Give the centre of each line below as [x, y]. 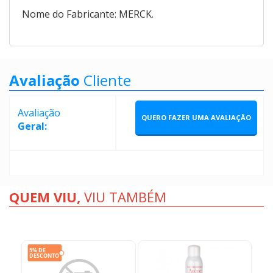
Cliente [107, 80]
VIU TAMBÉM [125, 197]
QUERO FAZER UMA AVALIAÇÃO [196, 117]
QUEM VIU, [47, 197]
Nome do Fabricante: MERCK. [88, 14]
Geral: [32, 126]
